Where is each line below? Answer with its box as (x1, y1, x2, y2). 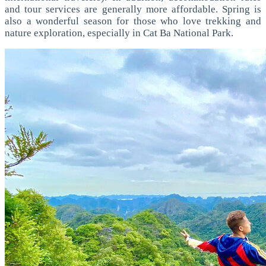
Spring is (221, 4, 261, 15)
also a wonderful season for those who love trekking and (5, 15, 261, 27)
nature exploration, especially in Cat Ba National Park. (5, 27, 233, 39)
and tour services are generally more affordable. (5, 4, 222, 15)
